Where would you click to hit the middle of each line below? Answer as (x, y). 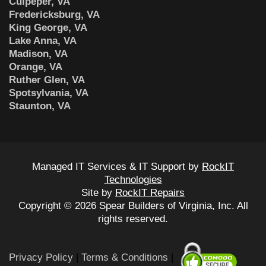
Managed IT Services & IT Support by (117, 166)
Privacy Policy (41, 257)
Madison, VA (38, 53)
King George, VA (48, 27)
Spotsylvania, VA (49, 93)
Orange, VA (36, 66)
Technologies (133, 179)
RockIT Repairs (150, 192)
